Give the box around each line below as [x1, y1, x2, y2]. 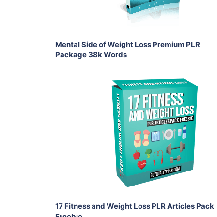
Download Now [124, 101, 181, 112]
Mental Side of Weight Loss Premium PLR [55, 40, 200, 49]
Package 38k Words [55, 50, 127, 59]
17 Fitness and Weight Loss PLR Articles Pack [55, 201, 214, 211]
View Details [128, 124, 176, 135]
